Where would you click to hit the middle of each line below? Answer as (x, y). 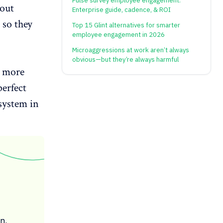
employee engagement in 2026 (118, 35)
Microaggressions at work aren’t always (131, 50)
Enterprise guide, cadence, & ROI (121, 10)
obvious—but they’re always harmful (125, 60)
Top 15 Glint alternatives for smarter (126, 25)
